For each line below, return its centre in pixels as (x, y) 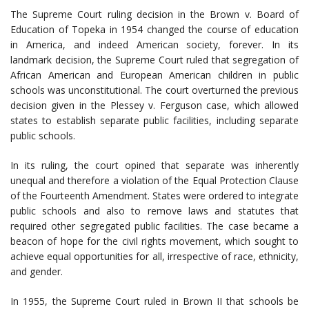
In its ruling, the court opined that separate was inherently (154, 166)
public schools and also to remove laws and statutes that (154, 211)
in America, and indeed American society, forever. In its (154, 45)
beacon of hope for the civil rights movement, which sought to (154, 241)
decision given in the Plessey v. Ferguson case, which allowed (154, 106)
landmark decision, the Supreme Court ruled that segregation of (154, 60)
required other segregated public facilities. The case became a (154, 226)
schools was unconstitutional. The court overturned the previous (154, 90)
